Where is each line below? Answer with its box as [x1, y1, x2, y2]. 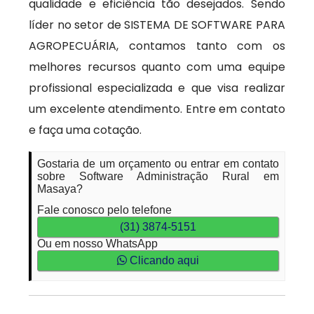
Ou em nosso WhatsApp [37, 238, 158, 250]
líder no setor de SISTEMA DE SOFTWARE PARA [29, 17, 285, 33]
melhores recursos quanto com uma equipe [29, 59, 285, 75]
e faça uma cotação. [29, 122, 142, 138]
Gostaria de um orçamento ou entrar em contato [37, 158, 279, 170]
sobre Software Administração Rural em [37, 170, 279, 182]
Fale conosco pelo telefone [37, 204, 172, 216]
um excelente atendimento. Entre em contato [29, 101, 285, 117]
